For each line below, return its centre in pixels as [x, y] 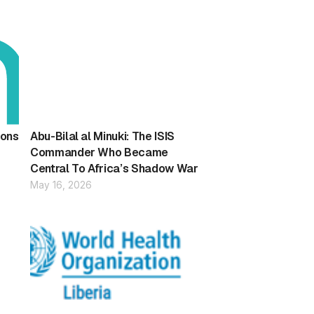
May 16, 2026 [61, 185]
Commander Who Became [99, 153]
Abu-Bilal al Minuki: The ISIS [102, 137]
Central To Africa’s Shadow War [114, 169]
